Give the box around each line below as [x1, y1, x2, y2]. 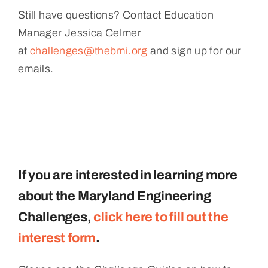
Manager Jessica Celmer [17, 26, 141, 39]
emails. [17, 62, 54, 75]
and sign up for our [147, 44, 242, 57]
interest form [17, 230, 96, 245]
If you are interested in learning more [17, 167, 237, 182]
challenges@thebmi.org [30, 44, 148, 57]
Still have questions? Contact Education [17, 8, 214, 21]
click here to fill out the [93, 209, 229, 224]
